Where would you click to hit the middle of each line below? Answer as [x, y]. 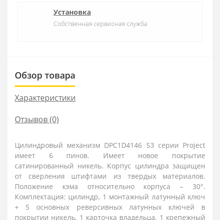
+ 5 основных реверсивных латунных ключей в [110, 207]
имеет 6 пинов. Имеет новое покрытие [110, 155]
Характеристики [45, 97]
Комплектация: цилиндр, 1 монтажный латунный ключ [110, 196]
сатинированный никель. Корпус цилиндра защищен [110, 165]
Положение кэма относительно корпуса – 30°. [110, 186]
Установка [72, 12]
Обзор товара [45, 75]
